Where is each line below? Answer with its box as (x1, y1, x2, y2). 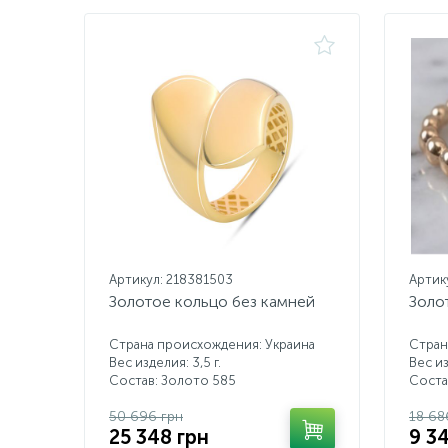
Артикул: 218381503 (109, 272, 233, 287)
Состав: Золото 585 (109, 373, 236, 388)
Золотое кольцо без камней (109, 292, 315, 311)
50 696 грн (109, 408, 183, 425)
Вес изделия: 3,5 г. (109, 355, 221, 370)
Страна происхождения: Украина (109, 337, 315, 352)
